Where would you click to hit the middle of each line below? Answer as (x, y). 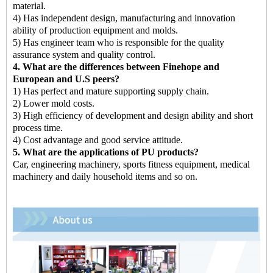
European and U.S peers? (66, 79)
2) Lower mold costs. (54, 103)
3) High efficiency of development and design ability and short (133, 115)
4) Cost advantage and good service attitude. (98, 140)
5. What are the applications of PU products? (106, 152)
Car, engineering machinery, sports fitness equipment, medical (131, 164)
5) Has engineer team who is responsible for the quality (119, 42)
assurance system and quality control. (84, 54)
